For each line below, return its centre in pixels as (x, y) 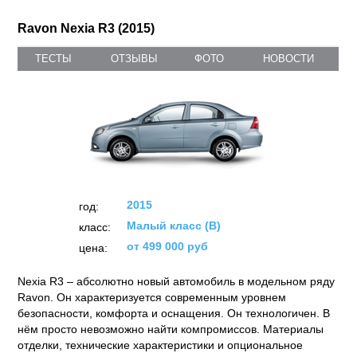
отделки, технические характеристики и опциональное (161, 345)
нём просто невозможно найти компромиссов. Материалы (171, 329)
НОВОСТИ (288, 59)
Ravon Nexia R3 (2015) (86, 28)
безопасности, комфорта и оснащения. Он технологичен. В (174, 313)
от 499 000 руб (167, 246)
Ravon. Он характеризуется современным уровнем (152, 297)
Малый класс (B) (173, 226)
